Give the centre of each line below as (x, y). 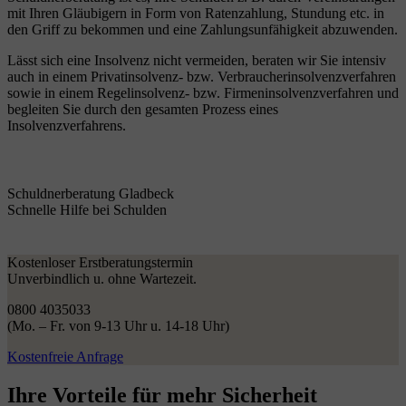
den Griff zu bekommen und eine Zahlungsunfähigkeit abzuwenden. (203, 29)
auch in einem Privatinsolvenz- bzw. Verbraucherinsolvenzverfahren (202, 76)
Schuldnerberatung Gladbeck (91, 193)
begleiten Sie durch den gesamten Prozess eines (143, 109)
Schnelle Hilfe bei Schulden (87, 209)
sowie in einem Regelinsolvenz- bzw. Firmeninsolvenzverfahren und (203, 92)
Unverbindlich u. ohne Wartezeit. (102, 278)
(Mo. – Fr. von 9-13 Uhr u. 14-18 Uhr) (118, 325)
